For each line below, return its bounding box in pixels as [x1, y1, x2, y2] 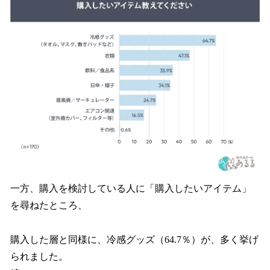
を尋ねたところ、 [10, 200, 87, 211]
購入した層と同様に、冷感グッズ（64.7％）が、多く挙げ [10, 234, 259, 245]
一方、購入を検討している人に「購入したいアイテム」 [10, 183, 251, 194]
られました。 [10, 251, 68, 262]
